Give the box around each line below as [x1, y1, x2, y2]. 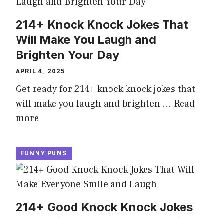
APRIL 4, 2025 [16, 67, 65, 75]
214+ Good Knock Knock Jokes [16, 200, 193, 215]
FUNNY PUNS [20, 149, 67, 157]
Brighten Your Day [16, 48, 119, 62]
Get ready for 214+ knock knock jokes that [16, 83, 195, 96]
